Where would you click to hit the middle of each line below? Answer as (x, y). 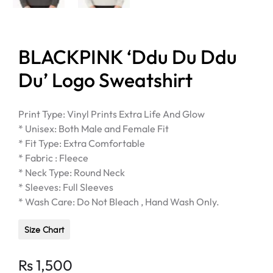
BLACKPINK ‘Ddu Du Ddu (128, 56)
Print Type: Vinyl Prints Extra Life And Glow (112, 114)
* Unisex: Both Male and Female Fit (94, 128)
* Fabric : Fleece (53, 158)
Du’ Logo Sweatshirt (105, 80)
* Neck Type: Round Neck (72, 172)
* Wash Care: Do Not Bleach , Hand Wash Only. (119, 201)
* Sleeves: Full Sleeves (66, 187)
